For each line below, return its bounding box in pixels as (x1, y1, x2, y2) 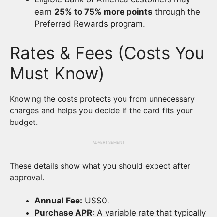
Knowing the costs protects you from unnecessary (10, 93, 195, 104)
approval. (10, 172, 44, 182)
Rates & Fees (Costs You (10, 42, 204, 63)
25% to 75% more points (54, 7, 153, 16)
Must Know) (10, 62, 105, 83)
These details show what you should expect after (10, 160, 190, 170)
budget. (10, 117, 40, 127)
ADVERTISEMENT (93, 139, 124, 145)
